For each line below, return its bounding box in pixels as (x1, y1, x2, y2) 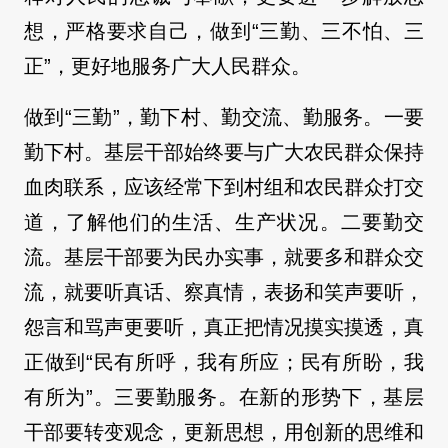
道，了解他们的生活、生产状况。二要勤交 (24, 211, 424, 234)
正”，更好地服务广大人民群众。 (24, 55, 311, 78)
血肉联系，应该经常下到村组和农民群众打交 (24, 176, 424, 199)
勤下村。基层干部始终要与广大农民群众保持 (24, 141, 424, 164)
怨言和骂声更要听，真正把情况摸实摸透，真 (24, 316, 424, 339)
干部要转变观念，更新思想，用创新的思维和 (24, 421, 424, 444)
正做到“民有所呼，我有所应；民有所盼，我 (24, 351, 424, 374)
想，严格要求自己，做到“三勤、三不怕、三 (24, 20, 424, 43)
